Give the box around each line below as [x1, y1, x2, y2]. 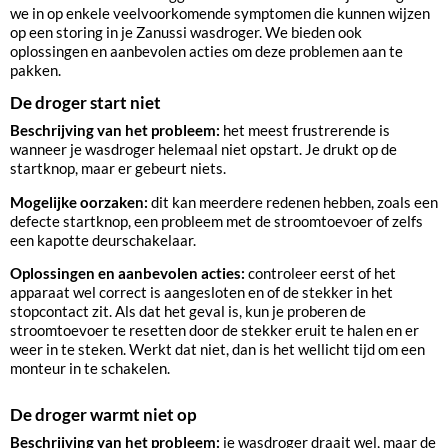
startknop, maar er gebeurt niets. [10, 159, 226, 178]
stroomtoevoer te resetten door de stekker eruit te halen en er [10, 321, 419, 340]
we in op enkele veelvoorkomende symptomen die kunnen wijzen [10, 4, 430, 23]
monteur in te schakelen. [10, 359, 170, 378]
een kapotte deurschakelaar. [10, 230, 196, 249]
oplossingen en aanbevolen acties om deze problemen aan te [10, 42, 403, 61]
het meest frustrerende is [223, 121, 390, 140]
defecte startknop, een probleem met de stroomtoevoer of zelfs [10, 211, 423, 230]
